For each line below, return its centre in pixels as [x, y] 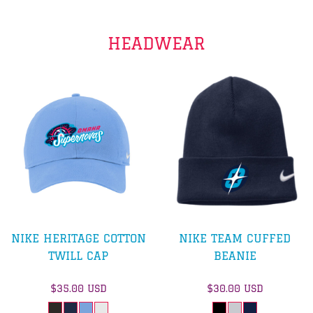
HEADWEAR [156, 43]
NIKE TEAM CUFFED [235, 238]
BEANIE [235, 255]
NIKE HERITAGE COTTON [78, 238]
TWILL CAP [78, 255]
